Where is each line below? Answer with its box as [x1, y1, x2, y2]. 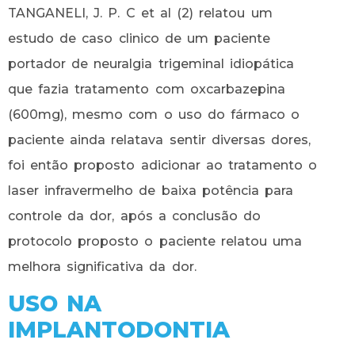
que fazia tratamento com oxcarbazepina [8, 81, 285, 97]
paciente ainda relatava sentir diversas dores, [8, 132, 311, 147]
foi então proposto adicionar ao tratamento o [8, 157, 318, 173]
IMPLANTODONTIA [8, 316, 230, 344]
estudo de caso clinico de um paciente [8, 30, 271, 46]
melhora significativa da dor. [8, 258, 197, 274]
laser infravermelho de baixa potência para [8, 182, 293, 198]
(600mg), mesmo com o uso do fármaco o [8, 106, 300, 122]
